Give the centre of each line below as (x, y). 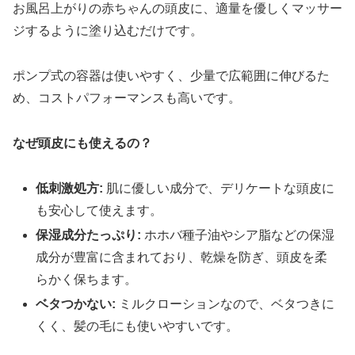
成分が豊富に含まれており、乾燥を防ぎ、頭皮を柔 (182, 257)
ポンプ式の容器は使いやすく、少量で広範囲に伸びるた (171, 76)
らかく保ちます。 (87, 279)
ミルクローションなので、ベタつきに (225, 304)
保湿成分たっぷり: (89, 235)
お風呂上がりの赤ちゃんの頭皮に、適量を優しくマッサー (177, 9)
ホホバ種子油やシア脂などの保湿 (238, 235)
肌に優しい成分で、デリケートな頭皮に (219, 188)
